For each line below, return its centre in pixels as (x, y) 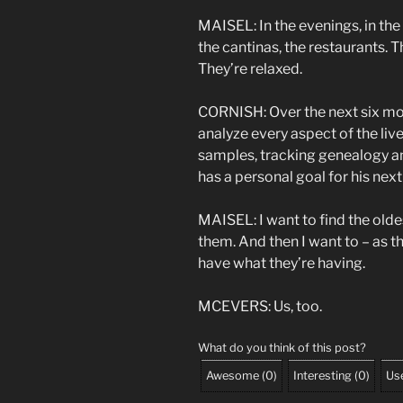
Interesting (322, 376)
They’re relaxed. (250, 69)
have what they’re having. (282, 264)
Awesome (233, 376)
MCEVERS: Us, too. (260, 307)
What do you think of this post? (282, 348)
